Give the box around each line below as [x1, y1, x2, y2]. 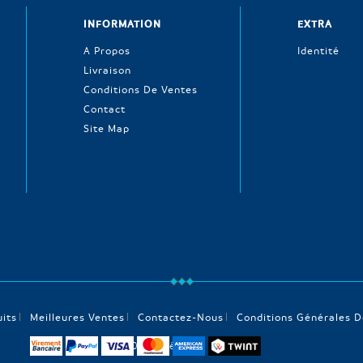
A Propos [83, 43, 130, 57]
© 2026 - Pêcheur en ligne [112, 338, 251, 352]
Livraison [83, 62, 131, 76]
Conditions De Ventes [83, 82, 198, 96]
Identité [297, 43, 340, 57]
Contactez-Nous [137, 310, 224, 323]
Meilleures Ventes [29, 310, 125, 323]
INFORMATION [83, 16, 161, 30]
